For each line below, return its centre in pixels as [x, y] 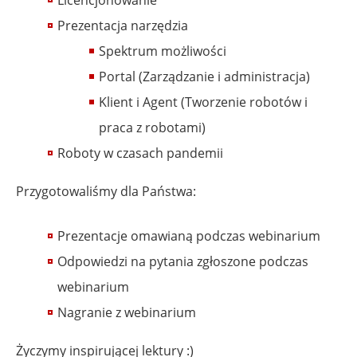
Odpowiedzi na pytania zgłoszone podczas [183, 261]
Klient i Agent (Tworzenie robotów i [203, 102]
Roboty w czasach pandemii [140, 153]
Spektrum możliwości [163, 51]
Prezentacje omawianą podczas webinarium [189, 235]
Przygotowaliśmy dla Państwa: [106, 191]
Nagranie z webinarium [127, 312]
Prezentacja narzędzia [123, 25]
